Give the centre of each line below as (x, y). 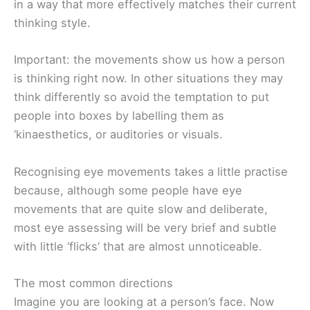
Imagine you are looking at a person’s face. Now (144, 301)
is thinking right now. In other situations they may (148, 79)
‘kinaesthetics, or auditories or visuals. (118, 135)
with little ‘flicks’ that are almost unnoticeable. (138, 246)
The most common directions (93, 283)
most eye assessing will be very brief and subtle (145, 227)
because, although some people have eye (128, 190)
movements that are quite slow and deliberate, (141, 209)
